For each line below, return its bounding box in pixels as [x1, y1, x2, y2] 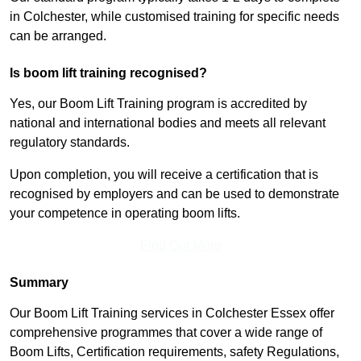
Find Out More [139, 239, 222, 253]
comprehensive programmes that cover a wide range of [10, 326, 322, 340]
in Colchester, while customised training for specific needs [10, 10, 339, 24]
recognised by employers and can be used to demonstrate [10, 187, 339, 201]
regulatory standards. [10, 135, 130, 150]
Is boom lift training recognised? [10, 66, 207, 81]
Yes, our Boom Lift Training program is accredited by [10, 97, 307, 111]
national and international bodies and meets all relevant [10, 116, 326, 131]
